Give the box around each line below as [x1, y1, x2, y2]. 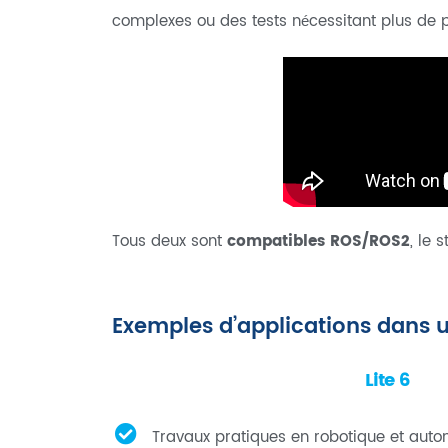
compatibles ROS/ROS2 [227, 228, 410, 254]
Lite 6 [364, 365, 410, 395]
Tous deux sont [112, 228, 227, 254]
